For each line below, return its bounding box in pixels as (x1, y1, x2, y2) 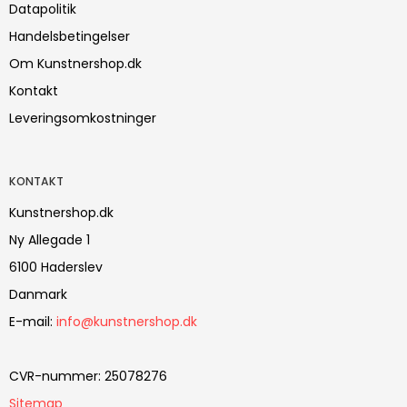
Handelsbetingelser (9, 26, 130, 45)
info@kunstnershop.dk (56, 312, 197, 331)
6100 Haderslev (9, 257, 103, 276)
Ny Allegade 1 (9, 230, 90, 249)
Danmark (9, 284, 67, 303)
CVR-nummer (9, 366, 98, 385)
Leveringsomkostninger (9, 108, 156, 127)
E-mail (9, 312, 50, 331)
